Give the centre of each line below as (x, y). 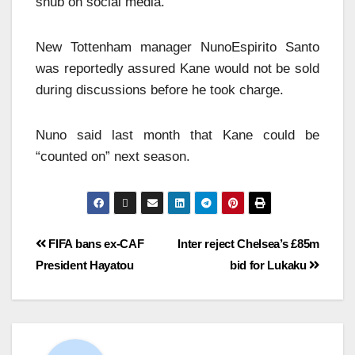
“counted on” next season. (113, 156)
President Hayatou (85, 265)
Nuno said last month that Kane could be (177, 135)
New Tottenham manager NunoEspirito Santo (177, 47)
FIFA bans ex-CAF (95, 243)
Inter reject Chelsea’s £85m (248, 243)
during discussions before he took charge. (160, 90)
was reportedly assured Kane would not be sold (177, 68)
